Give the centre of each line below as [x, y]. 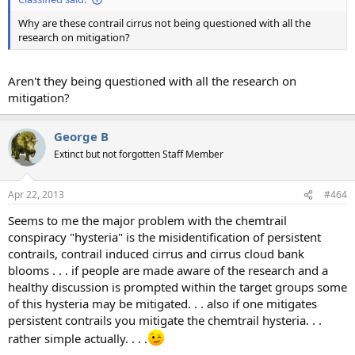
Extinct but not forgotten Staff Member [139, 154]
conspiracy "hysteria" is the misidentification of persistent [164, 237]
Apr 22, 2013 [36, 195]
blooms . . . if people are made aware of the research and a [168, 271]
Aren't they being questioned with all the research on [152, 80]
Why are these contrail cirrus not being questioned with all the [164, 23]
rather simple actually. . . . [78, 339]
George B [81, 136]
